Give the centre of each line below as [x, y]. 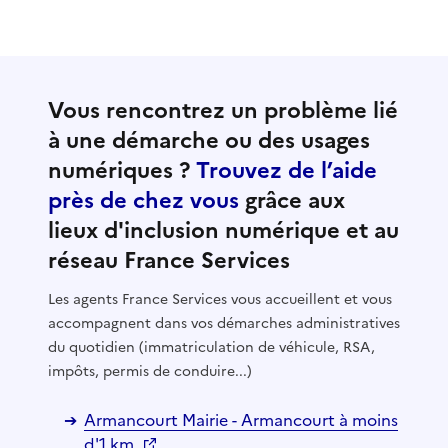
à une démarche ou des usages [209, 140]
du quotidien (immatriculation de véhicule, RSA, [211, 347]
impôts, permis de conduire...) [150, 371]
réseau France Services [169, 260]
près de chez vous [143, 200]
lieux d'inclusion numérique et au [223, 230]
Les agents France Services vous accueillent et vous [220, 299]
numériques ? [122, 170]
